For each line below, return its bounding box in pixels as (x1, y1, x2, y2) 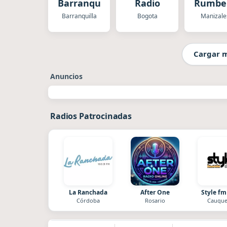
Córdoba (77, 196, 100, 204)
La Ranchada (69, 187, 107, 197)
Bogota (137, 11, 158, 20)
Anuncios (50, 71, 83, 81)
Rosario (145, 196, 165, 204)
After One (140, 187, 170, 197)
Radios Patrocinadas (50, 110, 132, 122)
